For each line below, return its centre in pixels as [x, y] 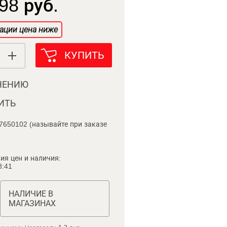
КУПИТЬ [84, 55]
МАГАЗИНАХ [32, 203]
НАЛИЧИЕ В [31, 194]
